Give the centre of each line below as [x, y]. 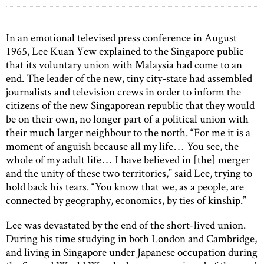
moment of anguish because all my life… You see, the [122, 146]
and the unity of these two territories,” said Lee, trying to [129, 173]
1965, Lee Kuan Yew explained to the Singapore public [125, 51]
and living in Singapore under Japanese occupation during [132, 252]
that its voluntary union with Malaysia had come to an [124, 64]
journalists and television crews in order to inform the [123, 91]
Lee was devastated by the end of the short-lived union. [126, 225]
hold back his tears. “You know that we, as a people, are [125, 186]
